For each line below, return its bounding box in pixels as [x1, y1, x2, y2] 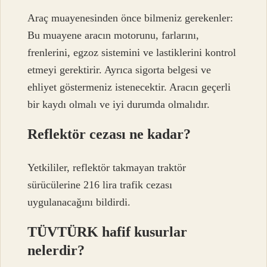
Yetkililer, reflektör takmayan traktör [27, 161, 187, 173]
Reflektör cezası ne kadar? [27, 126, 191, 142]
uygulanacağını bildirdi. [27, 195, 131, 208]
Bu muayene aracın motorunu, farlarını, [27, 29, 200, 41]
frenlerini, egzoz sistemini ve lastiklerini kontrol [27, 46, 237, 58]
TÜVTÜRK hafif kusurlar [27, 223, 188, 240]
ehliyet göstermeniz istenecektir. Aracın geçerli [27, 80, 231, 93]
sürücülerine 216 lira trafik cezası [27, 178, 173, 191]
